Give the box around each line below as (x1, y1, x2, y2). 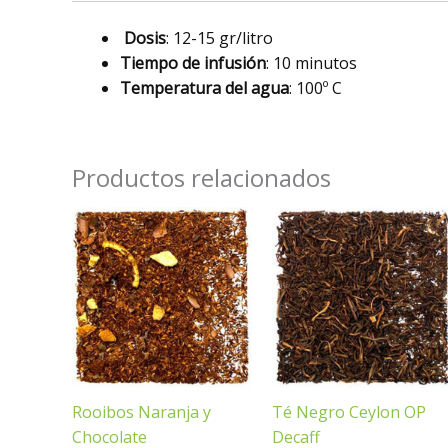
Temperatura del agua (120, 77, 289, 100)
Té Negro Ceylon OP (271, 401, 426, 424)
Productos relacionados (72, 161, 331, 195)
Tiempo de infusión (120, 52, 266, 75)
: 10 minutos (266, 52, 357, 75)
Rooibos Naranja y (72, 401, 211, 424)
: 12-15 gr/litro (166, 27, 273, 50)
